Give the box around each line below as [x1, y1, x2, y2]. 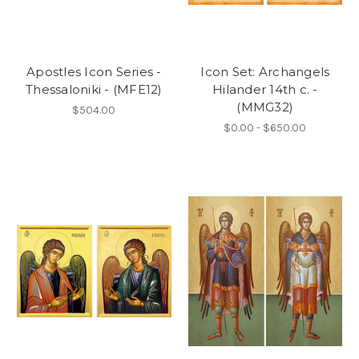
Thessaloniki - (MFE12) [26, 81, 163, 97]
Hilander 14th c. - [212, 81, 318, 97]
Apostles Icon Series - [26, 63, 162, 79]
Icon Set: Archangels [200, 63, 330, 79]
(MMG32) [236, 99, 294, 115]
